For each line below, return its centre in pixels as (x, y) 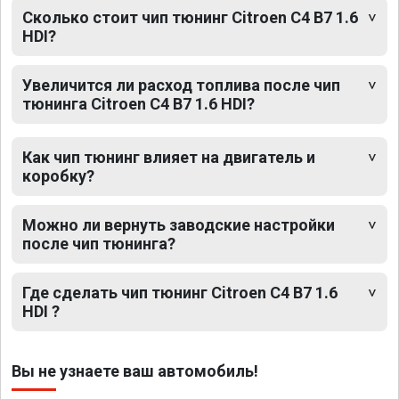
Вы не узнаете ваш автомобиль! (135, 370)
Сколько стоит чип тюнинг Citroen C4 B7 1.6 (190, 17)
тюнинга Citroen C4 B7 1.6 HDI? (138, 103)
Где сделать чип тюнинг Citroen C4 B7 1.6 (180, 292)
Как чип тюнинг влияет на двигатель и (169, 157)
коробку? (58, 175)
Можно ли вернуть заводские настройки (179, 224)
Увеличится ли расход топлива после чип (181, 85)
